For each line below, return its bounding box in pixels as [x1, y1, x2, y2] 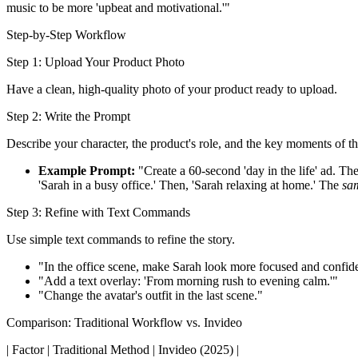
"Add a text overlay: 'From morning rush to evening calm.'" [38, 273, 338, 288]
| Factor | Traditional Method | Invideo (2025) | [6, 342, 239, 356]
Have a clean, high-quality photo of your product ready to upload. [6, 82, 337, 96]
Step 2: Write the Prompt [6, 109, 130, 123]
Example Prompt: [38, 163, 135, 177]
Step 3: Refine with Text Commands [6, 205, 190, 219]
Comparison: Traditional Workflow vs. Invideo [6, 315, 242, 329]
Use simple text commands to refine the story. [6, 232, 235, 246]
